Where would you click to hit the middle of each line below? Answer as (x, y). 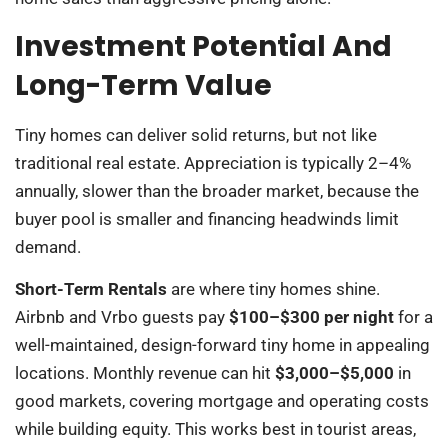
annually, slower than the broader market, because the (217, 190)
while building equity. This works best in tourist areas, (215, 429)
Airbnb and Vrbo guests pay (122, 317)
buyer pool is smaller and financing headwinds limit (207, 218)
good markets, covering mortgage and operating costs (222, 401)
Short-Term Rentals (91, 289)
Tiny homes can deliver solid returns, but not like (196, 134)
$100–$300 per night (311, 317)
